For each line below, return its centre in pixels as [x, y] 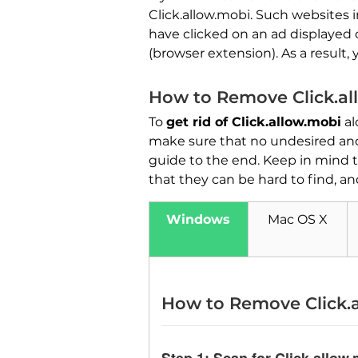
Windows [199, 220]
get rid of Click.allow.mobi [254, 122]
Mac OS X [297, 220]
